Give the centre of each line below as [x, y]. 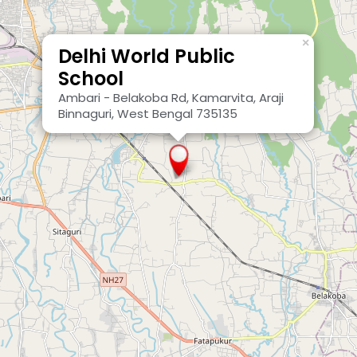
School [91, 78]
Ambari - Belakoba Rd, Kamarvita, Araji [171, 97]
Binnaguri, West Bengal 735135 [148, 113]
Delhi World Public [147, 56]
